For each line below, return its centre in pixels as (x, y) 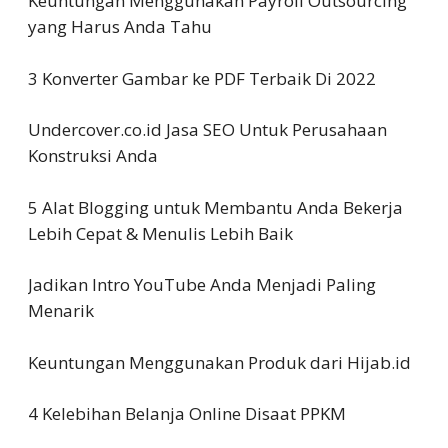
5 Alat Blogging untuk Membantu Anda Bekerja (215, 207)
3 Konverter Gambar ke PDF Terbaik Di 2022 (202, 78)
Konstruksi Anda (93, 155)
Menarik (61, 310)
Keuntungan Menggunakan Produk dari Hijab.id (219, 362)
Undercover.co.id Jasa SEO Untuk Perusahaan (207, 129)
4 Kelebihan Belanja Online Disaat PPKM (187, 413)
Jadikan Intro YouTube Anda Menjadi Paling (202, 284)
